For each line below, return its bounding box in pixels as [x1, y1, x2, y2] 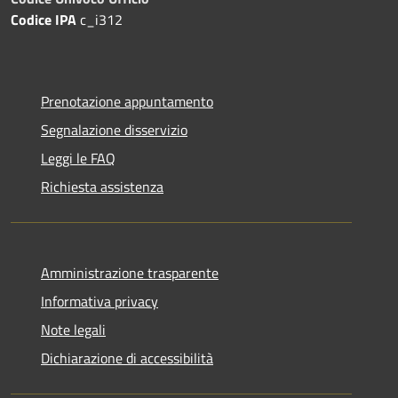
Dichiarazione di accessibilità [41, 347, 213, 369]
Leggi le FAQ [41, 147, 115, 169]
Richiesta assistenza [41, 176, 163, 197]
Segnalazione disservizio [41, 119, 187, 140]
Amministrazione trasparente [41, 262, 219, 283]
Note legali [41, 319, 106, 340]
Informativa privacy [41, 291, 158, 312]
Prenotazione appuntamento [41, 91, 213, 112]
